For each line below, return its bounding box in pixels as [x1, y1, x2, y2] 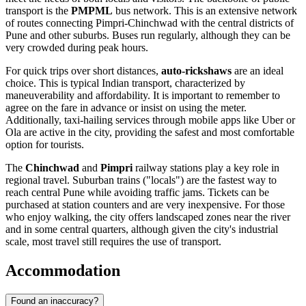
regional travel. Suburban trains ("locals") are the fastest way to [5, 173, 277, 186]
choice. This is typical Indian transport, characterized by [5, 76, 245, 89]
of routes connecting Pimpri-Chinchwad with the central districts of [5, 16, 294, 29]
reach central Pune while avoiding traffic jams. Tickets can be [5, 186, 269, 198]
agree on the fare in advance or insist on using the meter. [5, 101, 247, 113]
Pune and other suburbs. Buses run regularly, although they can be [5, 29, 290, 41]
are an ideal [232, 64, 283, 76]
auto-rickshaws [161, 64, 232, 76]
